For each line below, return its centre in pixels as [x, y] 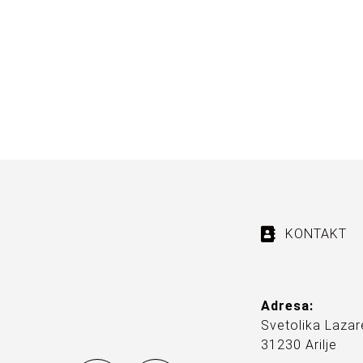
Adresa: [287, 305]
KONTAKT [316, 233]
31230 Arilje [299, 344]
